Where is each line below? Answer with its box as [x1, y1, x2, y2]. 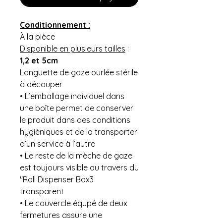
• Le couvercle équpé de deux [20, 198, 127, 208]
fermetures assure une [20, 210, 102, 220]
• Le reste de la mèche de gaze [20, 150, 132, 161]
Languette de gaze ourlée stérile [20, 67, 138, 77]
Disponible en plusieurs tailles [20, 43, 125, 54]
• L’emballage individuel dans [20, 91, 124, 101]
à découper [20, 79, 62, 89]
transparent [20, 186, 64, 196]
